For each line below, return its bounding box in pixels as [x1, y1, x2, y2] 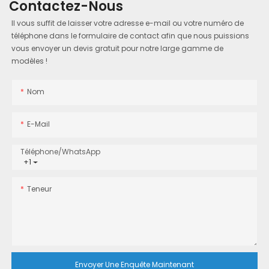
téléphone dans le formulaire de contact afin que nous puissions [11, 31, 250, 41]
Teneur [27, 183, 52, 194]
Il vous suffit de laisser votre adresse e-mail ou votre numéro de [11, 18, 244, 29]
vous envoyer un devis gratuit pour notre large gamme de [11, 43, 224, 54]
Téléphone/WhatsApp [20, 146, 101, 157]
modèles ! [11, 56, 48, 67]
